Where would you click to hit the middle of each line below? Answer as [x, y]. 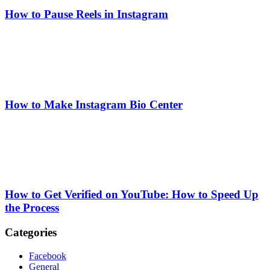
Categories [31, 232]
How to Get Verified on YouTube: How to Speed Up [132, 195]
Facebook [48, 256]
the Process [32, 208]
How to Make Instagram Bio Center [94, 104]
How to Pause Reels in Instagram [86, 14]
